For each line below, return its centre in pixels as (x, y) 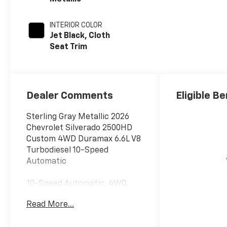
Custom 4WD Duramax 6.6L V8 (84, 140)
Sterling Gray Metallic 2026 (78, 117)
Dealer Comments (70, 96)
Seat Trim (69, 47)
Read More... (50, 205)
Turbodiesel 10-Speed (68, 151)
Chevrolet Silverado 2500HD (80, 128)
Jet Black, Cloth (80, 36)
